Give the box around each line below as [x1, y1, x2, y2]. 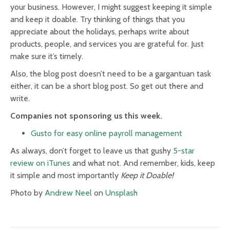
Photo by [10, 187, 45, 198]
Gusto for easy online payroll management [31, 128, 182, 138]
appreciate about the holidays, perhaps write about [10, 26, 189, 36]
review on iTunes [10, 158, 70, 168]
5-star [173, 145, 195, 156]
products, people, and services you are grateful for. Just [10, 39, 204, 49]
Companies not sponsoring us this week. [10, 110, 162, 121]
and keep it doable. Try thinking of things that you [10, 14, 185, 24]
